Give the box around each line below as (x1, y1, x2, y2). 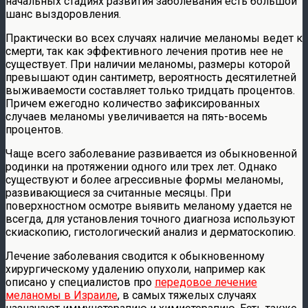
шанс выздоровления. (5, 8, 121, 21)
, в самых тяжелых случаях (118, 289, 256, 302)
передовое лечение (155, 276, 257, 289)
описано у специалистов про (5, 276, 155, 289)
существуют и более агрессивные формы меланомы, (5, 173, 283, 187)
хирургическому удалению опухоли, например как (5, 263, 265, 276)
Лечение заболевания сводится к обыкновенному (5, 250, 265, 263)
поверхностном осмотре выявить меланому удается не (5, 199, 292, 213)
